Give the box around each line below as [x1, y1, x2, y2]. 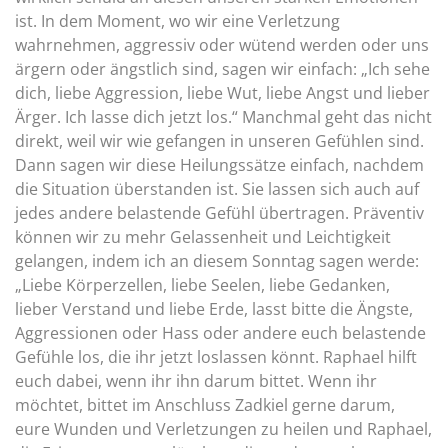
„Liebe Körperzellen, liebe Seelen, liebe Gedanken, [15, 274, 390, 296]
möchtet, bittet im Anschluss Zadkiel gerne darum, [15, 394, 395, 416]
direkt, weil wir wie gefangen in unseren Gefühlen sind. [15, 130, 424, 152]
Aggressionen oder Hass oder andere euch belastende [15, 322, 426, 344]
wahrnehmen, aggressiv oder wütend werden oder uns [15, 34, 429, 56]
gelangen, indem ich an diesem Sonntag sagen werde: [15, 250, 419, 272]
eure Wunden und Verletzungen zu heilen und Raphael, [15, 418, 432, 440]
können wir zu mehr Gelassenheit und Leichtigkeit [15, 226, 391, 248]
